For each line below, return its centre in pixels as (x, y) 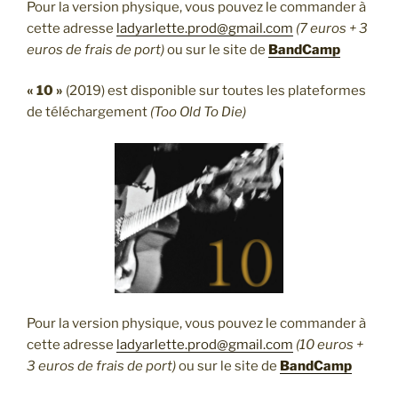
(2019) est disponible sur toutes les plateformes (215, 91)
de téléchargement (88, 112)
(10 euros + (330, 345)
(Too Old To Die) (198, 112)
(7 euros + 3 (332, 28)
